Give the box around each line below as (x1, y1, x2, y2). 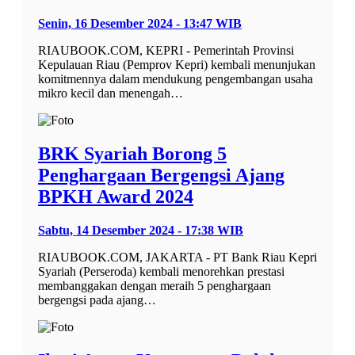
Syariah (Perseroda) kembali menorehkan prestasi (38, 264, 284, 278)
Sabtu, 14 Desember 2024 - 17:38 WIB (38, 223, 243, 237)
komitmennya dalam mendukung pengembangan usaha (38, 71, 313, 86)
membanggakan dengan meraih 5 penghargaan (38, 278, 271, 292)
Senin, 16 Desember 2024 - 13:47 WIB (38, 16, 242, 30)
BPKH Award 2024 (38, 185, 193, 207)
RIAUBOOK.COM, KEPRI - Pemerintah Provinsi (38, 43, 294, 57)
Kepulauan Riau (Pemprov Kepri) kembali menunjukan (38, 57, 315, 71)
